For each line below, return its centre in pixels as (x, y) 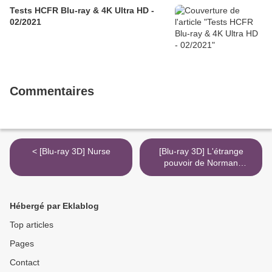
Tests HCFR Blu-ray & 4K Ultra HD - (82, 11)
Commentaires (52, 91)
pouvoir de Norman (201, 163)
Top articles (32, 225)
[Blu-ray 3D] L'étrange (201, 151)
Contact (25, 263)
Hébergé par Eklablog (54, 206)
